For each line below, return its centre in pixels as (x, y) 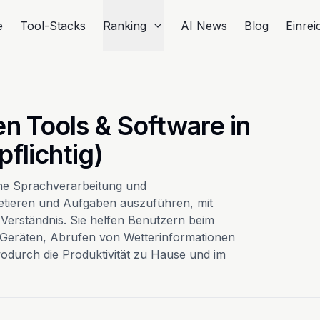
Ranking (125, 26)
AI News (204, 26)
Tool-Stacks (53, 26)
